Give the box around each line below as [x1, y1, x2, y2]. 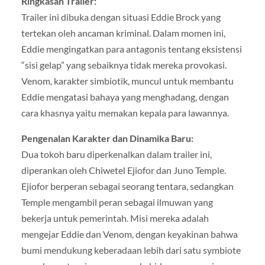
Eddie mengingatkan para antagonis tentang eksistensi [21, 43, 242, 55]
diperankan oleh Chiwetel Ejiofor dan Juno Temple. [21, 164, 226, 176]
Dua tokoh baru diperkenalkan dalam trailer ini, [21, 148, 212, 160]
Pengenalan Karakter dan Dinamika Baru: [21, 132, 193, 144]
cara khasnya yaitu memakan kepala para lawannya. [21, 107, 229, 119]
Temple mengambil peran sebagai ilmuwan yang [21, 196, 213, 208]
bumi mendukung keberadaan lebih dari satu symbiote [21, 244, 241, 256]
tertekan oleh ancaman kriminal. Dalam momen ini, [21, 27, 225, 39]
